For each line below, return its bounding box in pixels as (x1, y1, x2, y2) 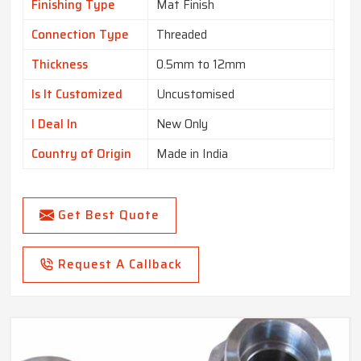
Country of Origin (31, 144, 131, 164)
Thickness (31, 55, 88, 75)
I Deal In (31, 114, 77, 135)
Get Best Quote (58, 205, 160, 226)
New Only (156, 114, 208, 135)
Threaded (156, 25, 207, 45)
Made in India (156, 144, 228, 164)
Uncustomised (156, 85, 234, 105)
